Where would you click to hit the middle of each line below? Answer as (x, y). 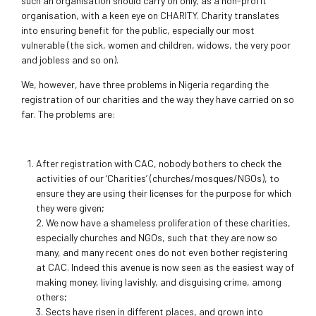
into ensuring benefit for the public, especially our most (138, 30)
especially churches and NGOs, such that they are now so (157, 238)
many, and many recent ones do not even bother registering (162, 253)
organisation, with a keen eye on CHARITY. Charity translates (150, 16)
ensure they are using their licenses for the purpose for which (164, 193)
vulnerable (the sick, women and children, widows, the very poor (156, 45)
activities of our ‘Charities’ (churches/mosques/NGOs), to (158, 178)
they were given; (70, 208)
